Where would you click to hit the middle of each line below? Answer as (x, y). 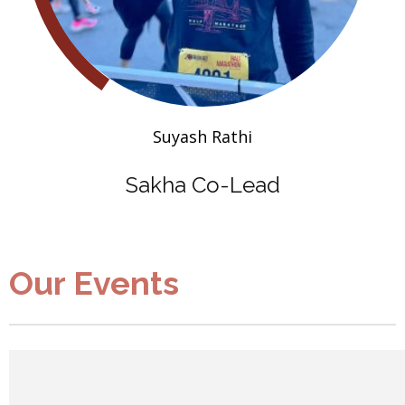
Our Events (94, 283)
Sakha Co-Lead (202, 184)
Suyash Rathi (202, 136)
